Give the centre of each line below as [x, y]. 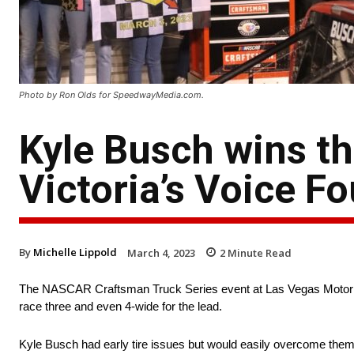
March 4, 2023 [161, 252]
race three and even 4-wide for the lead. [121, 307]
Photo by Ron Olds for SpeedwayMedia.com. [111, 94]
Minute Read [258, 252]
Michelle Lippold [75, 252]
